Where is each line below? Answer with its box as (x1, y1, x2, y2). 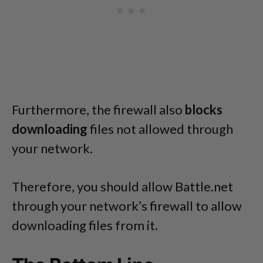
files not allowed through (87, 120, 233, 137)
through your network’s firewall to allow (12, 197, 242, 214)
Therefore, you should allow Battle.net (12, 178, 233, 194)
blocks (185, 101, 222, 117)
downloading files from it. (12, 217, 158, 233)
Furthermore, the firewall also (12, 101, 185, 117)
